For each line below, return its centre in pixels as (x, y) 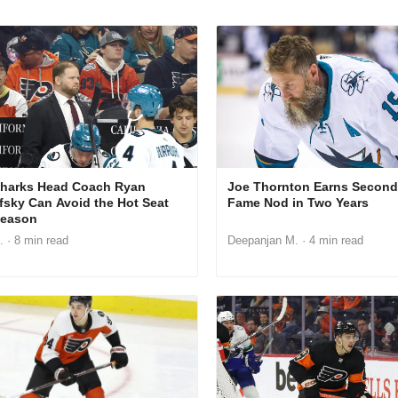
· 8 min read (36, 240)
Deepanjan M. (263, 240)
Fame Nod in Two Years (298, 202)
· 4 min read (331, 240)
